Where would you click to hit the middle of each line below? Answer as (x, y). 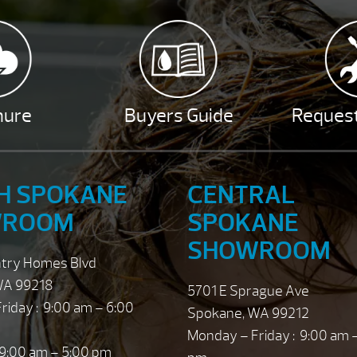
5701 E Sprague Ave (248, 291)
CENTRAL (241, 194)
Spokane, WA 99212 (248, 313)
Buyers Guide (178, 116)
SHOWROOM (259, 250)
